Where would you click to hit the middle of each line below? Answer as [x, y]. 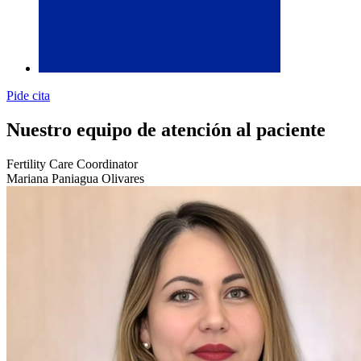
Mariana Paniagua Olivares [75, 178]
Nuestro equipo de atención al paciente [166, 129]
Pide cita [28, 95]
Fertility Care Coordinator [72, 164]
